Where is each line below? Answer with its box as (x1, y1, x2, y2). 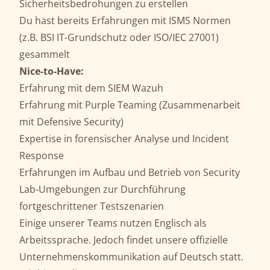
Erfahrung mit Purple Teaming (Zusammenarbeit (19, 98, 240, 111)
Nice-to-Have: (19, 64, 84, 78)
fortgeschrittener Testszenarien (19, 199, 164, 213)
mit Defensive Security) (19, 115, 124, 128)
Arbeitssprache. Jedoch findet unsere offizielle (19, 233, 228, 246)
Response (19, 149, 64, 162)
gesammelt (19, 48, 70, 61)
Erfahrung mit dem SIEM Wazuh (19, 81, 163, 95)
